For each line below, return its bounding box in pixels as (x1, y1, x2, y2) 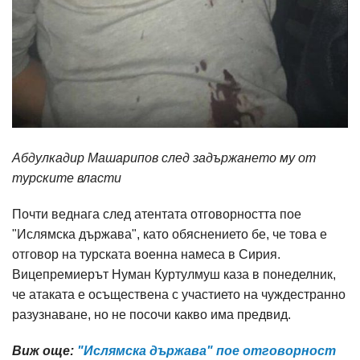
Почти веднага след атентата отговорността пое (12, 207, 301, 222)
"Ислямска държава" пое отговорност (77, 344, 336, 358)
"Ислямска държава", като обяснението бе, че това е (12, 227, 327, 242)
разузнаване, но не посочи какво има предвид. (12, 308, 291, 322)
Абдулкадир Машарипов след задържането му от (12, 151, 316, 166)
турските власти (12, 171, 121, 186)
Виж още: (12, 344, 77, 358)
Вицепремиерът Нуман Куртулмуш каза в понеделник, (12, 268, 336, 282)
